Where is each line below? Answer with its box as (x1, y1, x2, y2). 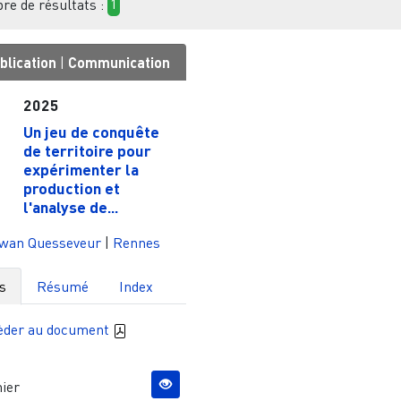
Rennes (113, 233, 160, 252)
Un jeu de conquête (22, 121, 159, 141)
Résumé (37, 277, 90, 295)
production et (22, 177, 120, 198)
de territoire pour (22, 140, 151, 160)
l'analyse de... (22, 196, 118, 217)
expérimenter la (22, 158, 139, 179)
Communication (68, 53, 170, 71)
